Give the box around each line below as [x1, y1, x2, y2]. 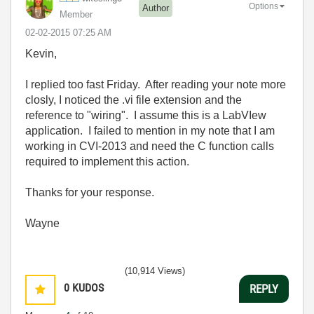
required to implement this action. [25, 156, 189, 168]
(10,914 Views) [125, 266, 185, 276]
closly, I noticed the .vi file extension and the [25, 94, 242, 106]
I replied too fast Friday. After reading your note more [25, 78, 286, 90]
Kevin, [25, 48, 57, 60]
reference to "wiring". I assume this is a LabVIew [25, 109, 266, 121]
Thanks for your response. [25, 186, 154, 198]
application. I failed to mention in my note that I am [25, 125, 275, 137]
